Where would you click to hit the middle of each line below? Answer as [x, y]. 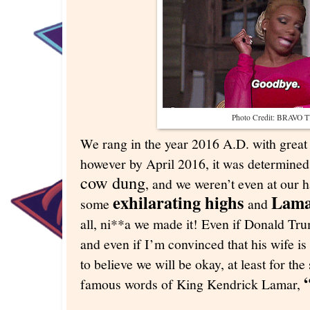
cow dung [113, 183]
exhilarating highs [179, 203]
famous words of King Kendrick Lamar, [192, 284]
